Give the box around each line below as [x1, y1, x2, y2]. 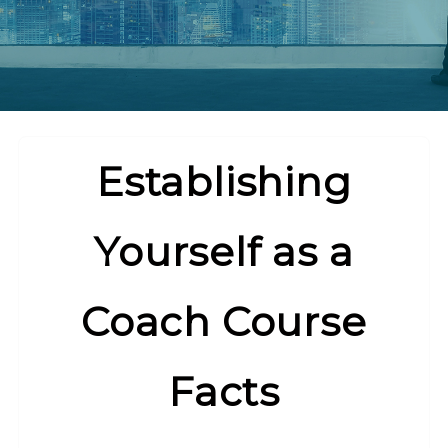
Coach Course [81, 297, 367, 347]
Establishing [96, 157, 352, 207]
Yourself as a [94, 227, 354, 277]
